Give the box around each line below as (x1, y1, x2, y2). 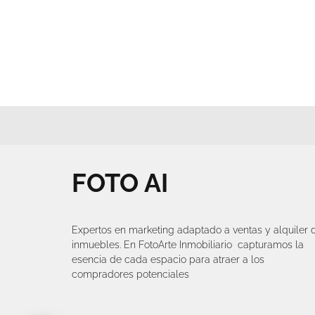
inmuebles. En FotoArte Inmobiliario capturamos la (72, 239, 304, 251)
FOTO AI (72, 168, 168, 198)
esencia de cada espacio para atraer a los (72, 254, 264, 266)
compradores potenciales (72, 269, 189, 281)
